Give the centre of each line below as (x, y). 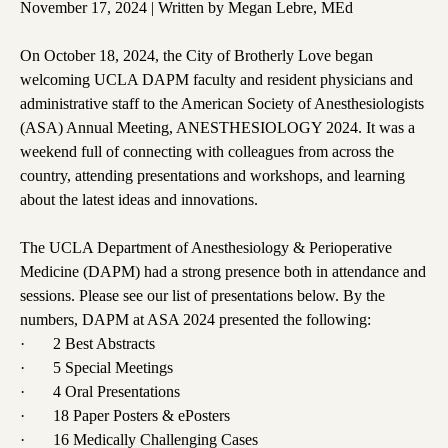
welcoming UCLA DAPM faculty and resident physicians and (216, 80)
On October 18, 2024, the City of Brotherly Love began (196, 56)
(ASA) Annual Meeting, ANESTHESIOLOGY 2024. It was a (217, 128)
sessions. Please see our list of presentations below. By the (202, 296)
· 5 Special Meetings (96, 368)
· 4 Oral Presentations (100, 392)
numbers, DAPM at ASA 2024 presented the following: (195, 320)
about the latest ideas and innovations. (139, 200)
